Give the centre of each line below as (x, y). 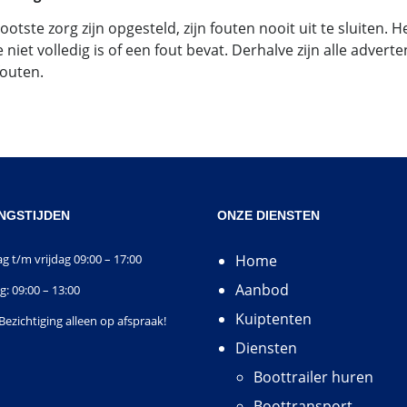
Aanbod (262, 289)
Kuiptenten (273, 318)
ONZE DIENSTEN (268, 215)
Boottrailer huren (313, 377)
